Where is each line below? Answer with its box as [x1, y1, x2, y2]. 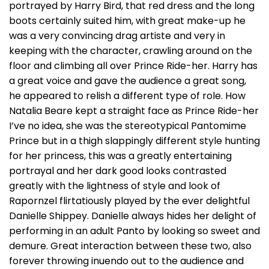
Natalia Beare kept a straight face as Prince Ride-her [9, 104, 259, 118]
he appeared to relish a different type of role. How [9, 89, 246, 103]
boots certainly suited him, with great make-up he [9, 14, 246, 28]
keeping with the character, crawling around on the [9, 44, 252, 58]
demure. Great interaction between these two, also [9, 239, 252, 253]
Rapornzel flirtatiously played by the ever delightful [9, 194, 250, 208]
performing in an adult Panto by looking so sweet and [9, 224, 260, 238]
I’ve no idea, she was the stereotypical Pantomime [9, 119, 246, 133]
